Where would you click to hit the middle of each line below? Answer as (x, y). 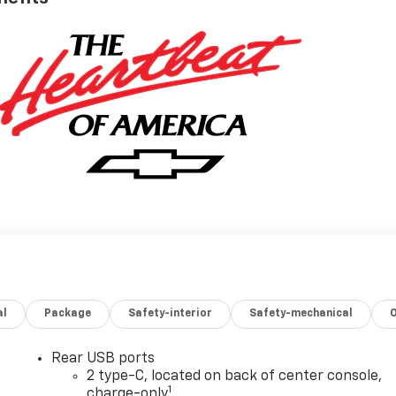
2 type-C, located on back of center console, (235, 377)
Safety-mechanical (301, 314)
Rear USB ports (103, 359)
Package (68, 314)
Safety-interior (171, 314)
